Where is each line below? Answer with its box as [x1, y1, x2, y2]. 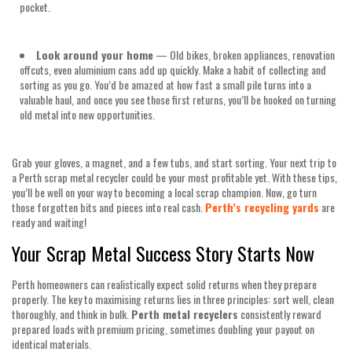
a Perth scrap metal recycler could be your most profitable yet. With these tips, [12, 168, 337, 185]
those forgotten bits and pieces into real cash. [12, 198, 205, 215]
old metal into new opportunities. [20, 105, 155, 123]
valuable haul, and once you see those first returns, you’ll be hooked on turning [20, 90, 336, 108]
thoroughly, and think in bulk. [12, 305, 131, 322]
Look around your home [36, 46, 153, 63]
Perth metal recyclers [131, 305, 238, 322]
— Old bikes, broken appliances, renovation [153, 46, 335, 63]
